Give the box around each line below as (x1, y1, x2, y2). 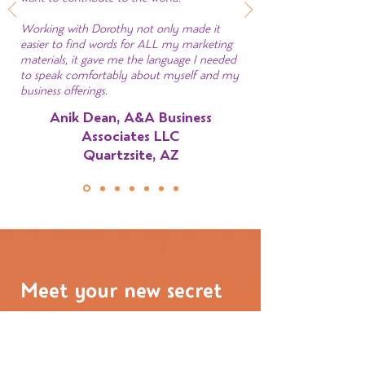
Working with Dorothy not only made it (20, 21, 220, 37)
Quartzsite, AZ (82, 146, 178, 165)
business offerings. (20, 83, 108, 99)
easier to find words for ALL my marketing (20, 37, 232, 52)
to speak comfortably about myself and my (20, 68, 239, 83)
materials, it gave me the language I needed (20, 52, 236, 68)
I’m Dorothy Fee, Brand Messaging (20, 340, 238, 358)
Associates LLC (81, 127, 180, 146)
